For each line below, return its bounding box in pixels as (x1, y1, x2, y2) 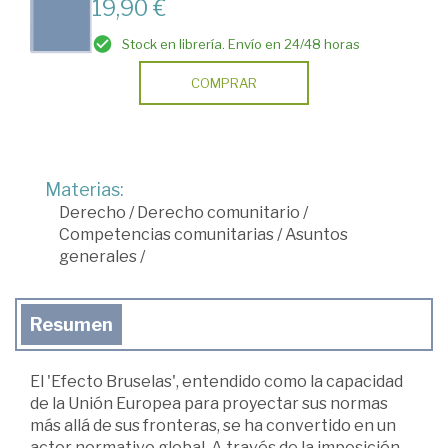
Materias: (45, 179, 124, 201)
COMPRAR (191, 75, 257, 92)
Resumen (30, 314, 113, 336)
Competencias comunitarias (59, 225, 274, 245)
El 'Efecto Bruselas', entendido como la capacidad (30, 372, 403, 392)
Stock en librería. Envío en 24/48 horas (122, 36, 360, 53)
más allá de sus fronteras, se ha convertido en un (30, 416, 396, 436)
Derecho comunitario (137, 203, 300, 223)
